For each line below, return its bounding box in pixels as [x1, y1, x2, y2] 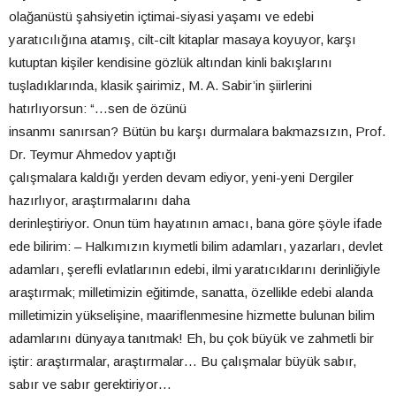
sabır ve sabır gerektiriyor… [9, 376, 171, 392]
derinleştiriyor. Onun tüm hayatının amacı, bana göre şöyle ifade [9, 215, 382, 231]
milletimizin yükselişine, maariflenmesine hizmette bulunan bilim [9, 307, 375, 323]
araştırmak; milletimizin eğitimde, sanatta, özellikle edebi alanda [9, 284, 373, 300]
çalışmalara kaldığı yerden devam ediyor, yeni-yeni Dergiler [9, 169, 354, 185]
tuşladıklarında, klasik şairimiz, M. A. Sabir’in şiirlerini [9, 77, 312, 93]
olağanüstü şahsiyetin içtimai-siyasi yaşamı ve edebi [9, 8, 314, 24]
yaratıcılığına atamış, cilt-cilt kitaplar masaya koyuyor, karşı [9, 31, 356, 47]
